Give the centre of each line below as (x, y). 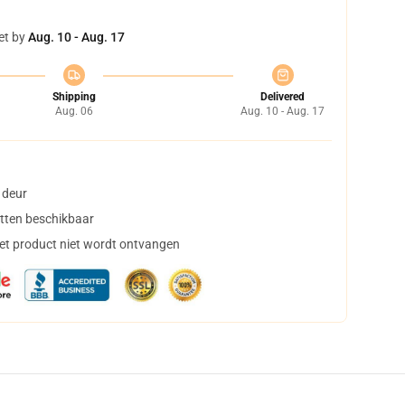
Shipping (74, 97)
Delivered (283, 97)
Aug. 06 (74, 111)
